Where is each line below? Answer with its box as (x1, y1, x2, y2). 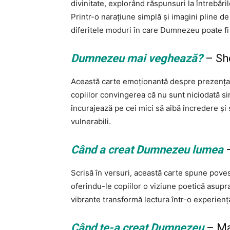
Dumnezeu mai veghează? (71, 52, 203, 65)
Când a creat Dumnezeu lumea (71, 143, 223, 157)
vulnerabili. (71, 117, 111, 127)
